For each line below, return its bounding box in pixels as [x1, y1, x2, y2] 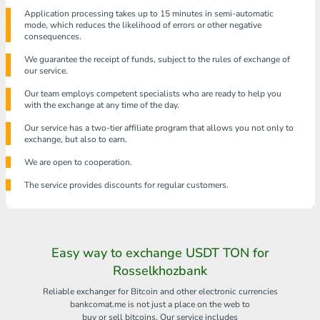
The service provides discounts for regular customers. [24, 179, 229, 191]
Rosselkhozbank [113, 262, 207, 280]
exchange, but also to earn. [24, 134, 127, 146]
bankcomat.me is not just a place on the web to [70, 299, 250, 311]
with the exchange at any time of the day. [24, 99, 179, 111]
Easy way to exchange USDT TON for [51, 244, 269, 262]
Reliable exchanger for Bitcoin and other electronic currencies [42, 286, 278, 298]
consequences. [24, 31, 81, 43]
